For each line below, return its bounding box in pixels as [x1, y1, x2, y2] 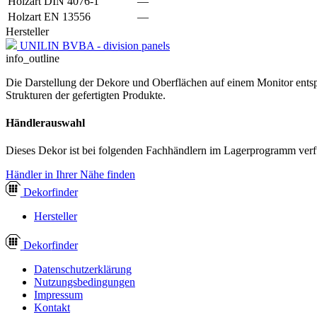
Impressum [34, 289, 83, 301]
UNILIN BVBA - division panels [20, 39, 170, 52]
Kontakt [34, 301, 70, 314]
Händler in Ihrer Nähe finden [6, 168, 135, 181]
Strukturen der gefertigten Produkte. [6, 88, 166, 101]
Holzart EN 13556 [8, 10, 91, 23]
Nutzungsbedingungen [34, 276, 135, 289]
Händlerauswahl [6, 117, 85, 129]
